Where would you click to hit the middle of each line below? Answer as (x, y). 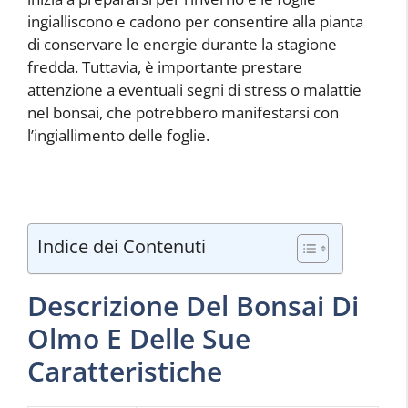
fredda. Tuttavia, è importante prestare (165, 67)
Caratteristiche (125, 371)
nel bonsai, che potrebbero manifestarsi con (183, 113)
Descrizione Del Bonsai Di (193, 305)
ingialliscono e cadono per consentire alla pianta (195, 22)
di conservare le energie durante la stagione (182, 45)
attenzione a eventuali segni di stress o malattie (194, 90)
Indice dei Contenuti (122, 245)
